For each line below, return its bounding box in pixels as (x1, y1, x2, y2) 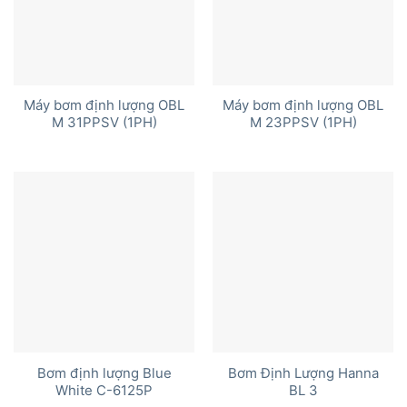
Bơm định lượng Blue (36, 364, 172, 382)
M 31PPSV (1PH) (51, 114, 157, 132)
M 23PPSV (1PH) (249, 114, 357, 132)
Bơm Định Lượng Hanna (227, 364, 379, 382)
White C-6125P (55, 382, 153, 399)
